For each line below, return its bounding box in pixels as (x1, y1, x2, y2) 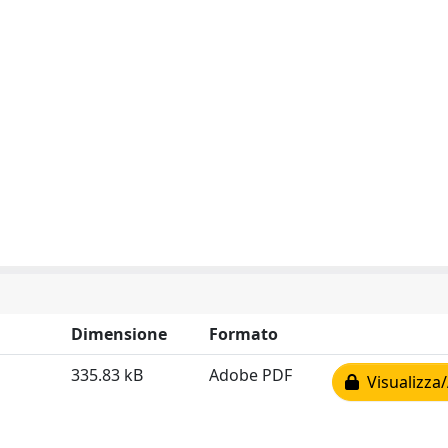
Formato (209, 323, 278, 345)
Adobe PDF (209, 364, 292, 386)
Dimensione (71, 323, 167, 345)
